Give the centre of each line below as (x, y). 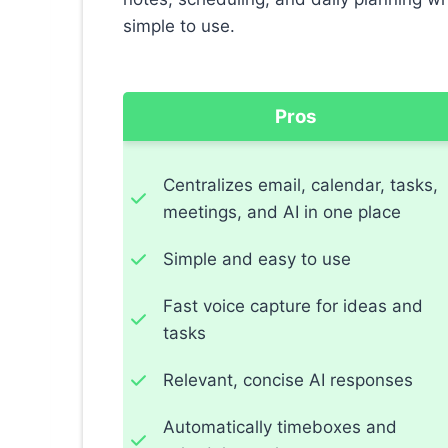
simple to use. (179, 26)
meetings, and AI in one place (282, 212)
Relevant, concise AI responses (288, 380)
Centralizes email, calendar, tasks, (300, 185)
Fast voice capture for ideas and (293, 306)
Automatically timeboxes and (280, 427)
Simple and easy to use (257, 259)
